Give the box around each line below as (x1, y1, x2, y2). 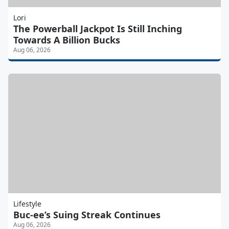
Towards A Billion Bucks (13, 34, 120, 47)
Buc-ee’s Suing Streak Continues (13, 209, 161, 221)
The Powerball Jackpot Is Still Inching (13, 22, 182, 35)
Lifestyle (13, 199, 41, 209)
